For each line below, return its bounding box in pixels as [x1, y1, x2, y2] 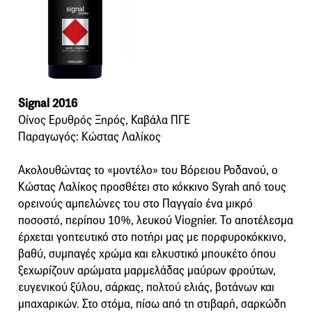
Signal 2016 [18, 95, 77, 111]
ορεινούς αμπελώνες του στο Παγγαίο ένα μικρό [18, 196, 253, 211]
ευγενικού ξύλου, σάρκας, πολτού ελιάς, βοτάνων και [18, 279, 274, 295]
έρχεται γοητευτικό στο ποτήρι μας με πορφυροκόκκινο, [18, 229, 286, 244]
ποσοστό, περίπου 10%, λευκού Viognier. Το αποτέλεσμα [18, 212, 293, 228]
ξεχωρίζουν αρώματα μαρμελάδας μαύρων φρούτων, [18, 263, 276, 278]
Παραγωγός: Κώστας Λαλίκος [18, 129, 161, 144]
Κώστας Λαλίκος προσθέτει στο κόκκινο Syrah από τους [18, 179, 286, 194]
